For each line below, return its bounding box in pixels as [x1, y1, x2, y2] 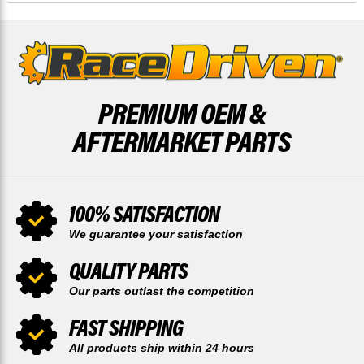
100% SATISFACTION [69, 199, 219, 228]
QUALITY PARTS [69, 256, 188, 285]
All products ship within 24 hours [69, 341, 254, 355]
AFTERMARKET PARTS [73, 123, 291, 160]
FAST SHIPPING [69, 313, 183, 342]
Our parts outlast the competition [69, 284, 254, 298]
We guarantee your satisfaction [69, 227, 243, 241]
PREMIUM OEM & [97, 94, 266, 132]
